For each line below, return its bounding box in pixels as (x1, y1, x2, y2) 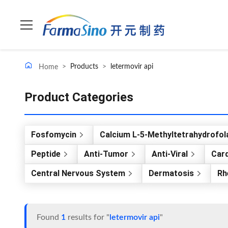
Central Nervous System (31, 168, 125, 178)
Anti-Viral (152, 149, 188, 159)
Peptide (31, 149, 61, 159)
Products (70, 63, 98, 70)
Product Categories (24, 90, 133, 104)
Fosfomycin (31, 130, 76, 139)
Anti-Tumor (84, 149, 128, 159)
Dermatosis (149, 168, 194, 178)
